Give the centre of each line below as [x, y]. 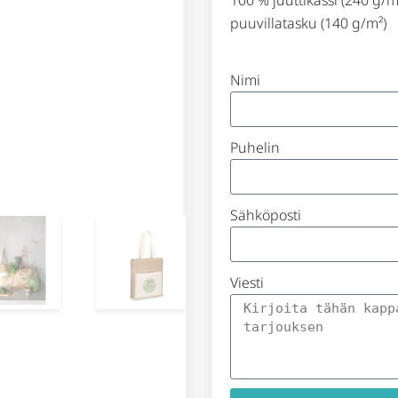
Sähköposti [266, 215]
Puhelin [255, 148]
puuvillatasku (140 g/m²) [308, 23]
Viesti [247, 283]
